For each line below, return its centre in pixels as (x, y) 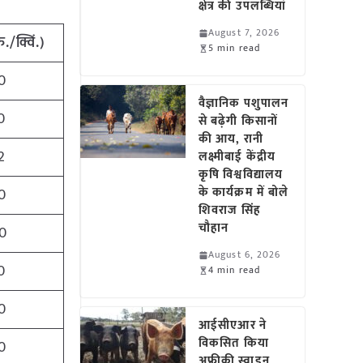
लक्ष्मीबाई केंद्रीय (237, 157)
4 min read (235, 270)
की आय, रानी (231, 139)
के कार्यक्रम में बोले (244, 192)
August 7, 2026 (244, 32)
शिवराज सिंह (230, 210)
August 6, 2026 (245, 254)
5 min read (235, 48)
